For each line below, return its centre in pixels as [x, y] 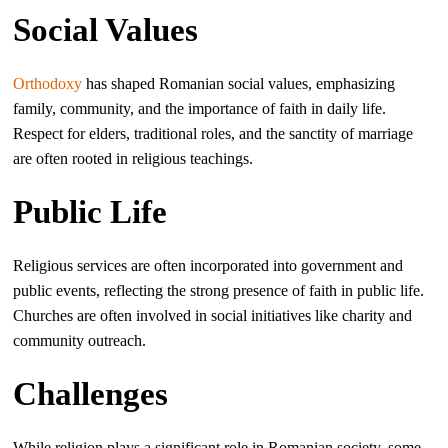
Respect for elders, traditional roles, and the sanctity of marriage [213, 133]
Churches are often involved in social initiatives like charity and [213, 315]
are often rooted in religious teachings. [133, 158]
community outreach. [80, 340]
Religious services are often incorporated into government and [208, 265]
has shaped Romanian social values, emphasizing [239, 83]
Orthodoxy [48, 83]
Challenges [91, 394]
